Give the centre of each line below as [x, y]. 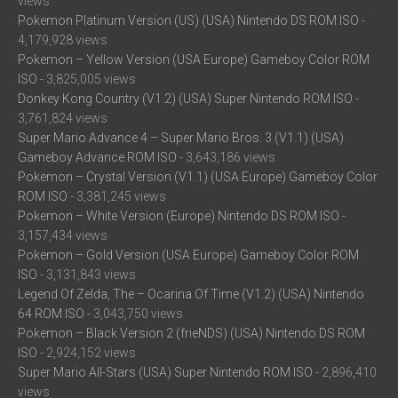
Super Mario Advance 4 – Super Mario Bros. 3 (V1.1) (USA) [181, 138]
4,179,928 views [63, 40]
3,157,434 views [63, 236]
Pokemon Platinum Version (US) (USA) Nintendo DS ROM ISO [188, 21]
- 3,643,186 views [226, 158]
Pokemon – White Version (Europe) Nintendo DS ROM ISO [179, 216]
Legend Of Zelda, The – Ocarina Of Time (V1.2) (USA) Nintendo [191, 295]
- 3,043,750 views [134, 314]
